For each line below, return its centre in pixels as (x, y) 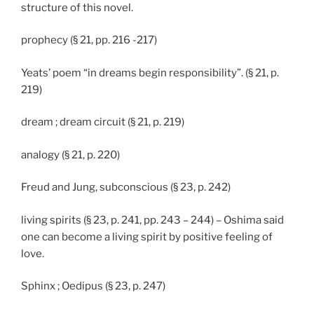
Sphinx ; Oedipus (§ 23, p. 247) (93, 286)
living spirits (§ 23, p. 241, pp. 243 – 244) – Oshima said (152, 220)
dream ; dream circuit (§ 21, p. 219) (103, 122)
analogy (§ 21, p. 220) (70, 155)
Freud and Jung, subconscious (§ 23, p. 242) (126, 187)
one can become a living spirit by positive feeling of (147, 237)
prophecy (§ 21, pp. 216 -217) (89, 40)
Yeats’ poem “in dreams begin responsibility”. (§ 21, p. (150, 73)
